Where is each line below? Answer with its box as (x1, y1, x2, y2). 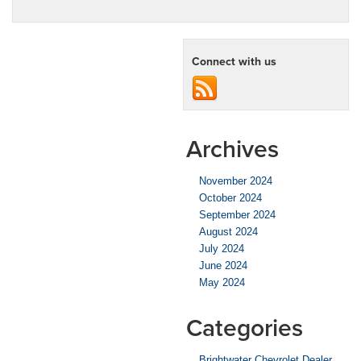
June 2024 (199, 259, 247, 272)
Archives (186, 131, 279, 166)
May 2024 (199, 276, 245, 288)
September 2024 (199, 208, 276, 221)
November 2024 (199, 174, 272, 187)
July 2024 (199, 242, 244, 255)
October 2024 (199, 191, 262, 204)
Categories (186, 309, 303, 345)
